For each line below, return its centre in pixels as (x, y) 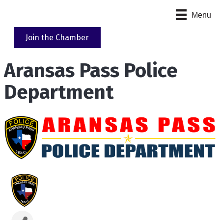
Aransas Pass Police (91, 71)
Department (59, 93)
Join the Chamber (57, 38)
